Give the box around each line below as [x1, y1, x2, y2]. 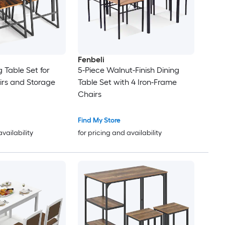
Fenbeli [77, 55, 104, 65]
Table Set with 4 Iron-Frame [77, 77, 177, 87]
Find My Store [77, 116, 121, 125]
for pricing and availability [77, 129, 162, 138]
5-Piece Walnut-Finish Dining [77, 65, 179, 75]
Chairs [77, 89, 101, 99]
